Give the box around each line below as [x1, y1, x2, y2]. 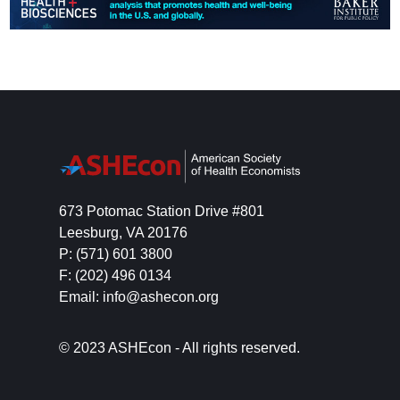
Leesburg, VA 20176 [58, 224, 187, 240]
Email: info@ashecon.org [58, 288, 219, 304]
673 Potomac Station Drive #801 [58, 203, 264, 219]
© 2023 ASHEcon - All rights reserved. [58, 340, 300, 356]
